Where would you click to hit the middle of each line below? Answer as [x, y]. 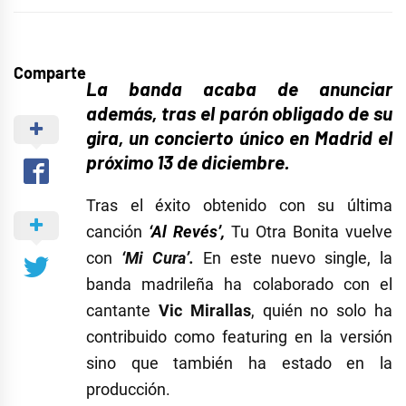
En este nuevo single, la [298, 258]
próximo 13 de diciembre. [188, 162]
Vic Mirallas [204, 311]
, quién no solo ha [322, 311]
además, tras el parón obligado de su [239, 113]
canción [117, 232]
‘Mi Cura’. [162, 258]
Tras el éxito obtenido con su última [239, 206]
